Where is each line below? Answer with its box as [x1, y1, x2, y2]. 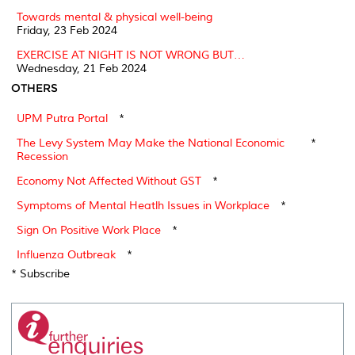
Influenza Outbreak [17, 247, 116, 261]
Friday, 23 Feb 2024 [17, 23, 117, 37]
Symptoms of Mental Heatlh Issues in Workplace [17, 198, 269, 212]
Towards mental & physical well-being [17, 10, 212, 24]
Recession [17, 149, 68, 163]
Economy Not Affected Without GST [17, 174, 201, 188]
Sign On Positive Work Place [17, 223, 161, 237]
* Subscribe [11, 266, 76, 281]
